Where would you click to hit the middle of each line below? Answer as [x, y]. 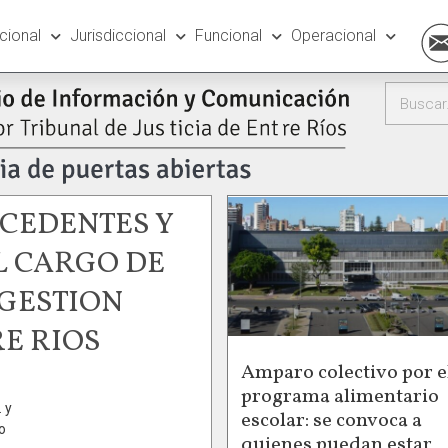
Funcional [228, 35]
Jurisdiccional [117, 35]
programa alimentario [340, 396]
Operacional [333, 35]
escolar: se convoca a [331, 420]
